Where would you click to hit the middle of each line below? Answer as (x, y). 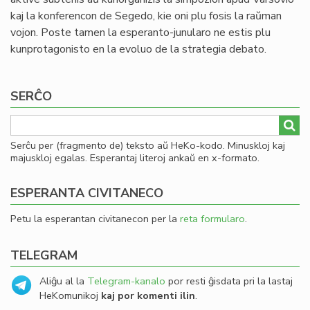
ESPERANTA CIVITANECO (87, 193)
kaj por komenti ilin (148, 295)
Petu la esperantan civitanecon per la (95, 219)
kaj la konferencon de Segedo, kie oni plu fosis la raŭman (146, 16)
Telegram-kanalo (126, 281)
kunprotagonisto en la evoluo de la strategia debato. (138, 49)
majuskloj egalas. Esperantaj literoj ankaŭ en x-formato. (135, 158)
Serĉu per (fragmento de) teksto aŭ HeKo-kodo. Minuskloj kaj (148, 145)
